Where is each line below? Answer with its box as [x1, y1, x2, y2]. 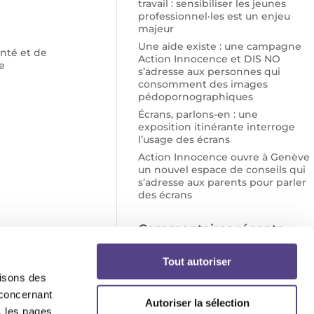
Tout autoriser [163, 255, 231, 268]
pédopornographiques [138, 90, 254, 103]
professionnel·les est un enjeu [138, 10, 291, 22]
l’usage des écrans [138, 133, 231, 146]
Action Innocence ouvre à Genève [138, 151, 310, 163]
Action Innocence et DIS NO [138, 53, 281, 65]
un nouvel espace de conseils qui [138, 163, 306, 176]
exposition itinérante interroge [138, 121, 296, 133]
